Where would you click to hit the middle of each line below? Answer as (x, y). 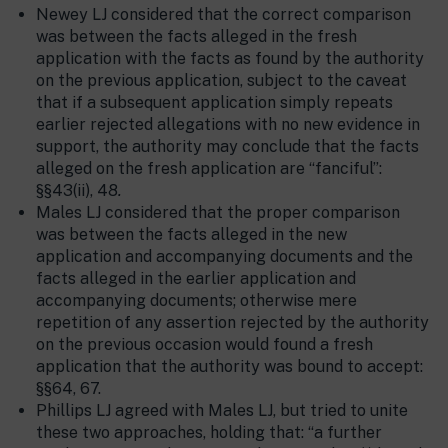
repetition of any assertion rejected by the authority (232, 323)
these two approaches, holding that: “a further (209, 433)
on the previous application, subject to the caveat (221, 81)
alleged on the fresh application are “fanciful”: (209, 169)
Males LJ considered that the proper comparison (218, 213)
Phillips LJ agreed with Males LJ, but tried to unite (222, 411)
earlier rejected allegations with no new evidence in (228, 125)
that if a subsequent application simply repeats (214, 103)
